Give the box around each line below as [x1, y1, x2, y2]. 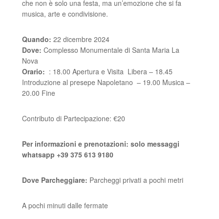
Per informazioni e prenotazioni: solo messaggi [22, 139, 179, 149]
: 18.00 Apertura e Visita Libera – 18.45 [44, 66, 173, 76]
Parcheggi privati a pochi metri [89, 175, 183, 185]
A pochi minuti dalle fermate [22, 200, 110, 210]
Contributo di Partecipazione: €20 [22, 113, 125, 123]
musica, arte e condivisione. [22, 9, 108, 19]
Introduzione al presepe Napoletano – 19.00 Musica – [22, 77, 190, 87]
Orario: [22, 66, 45, 76]
